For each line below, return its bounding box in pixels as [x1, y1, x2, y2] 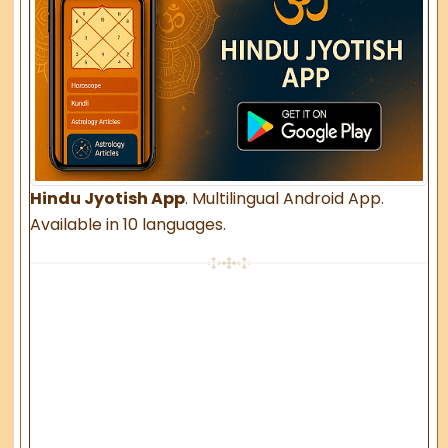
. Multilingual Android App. [185, 186, 385, 210]
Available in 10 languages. [30, 212, 227, 236]
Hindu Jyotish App [30, 186, 186, 210]
